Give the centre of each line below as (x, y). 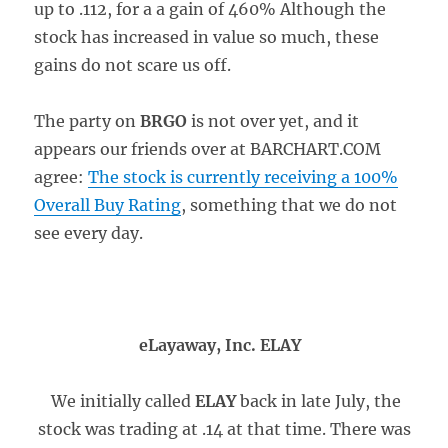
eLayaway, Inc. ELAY (220, 345)
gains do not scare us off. (133, 65)
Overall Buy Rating (108, 205)
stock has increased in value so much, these (207, 37)
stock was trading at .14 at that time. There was (224, 429)
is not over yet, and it (273, 121)
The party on (87, 121)
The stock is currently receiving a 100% (243, 177)
